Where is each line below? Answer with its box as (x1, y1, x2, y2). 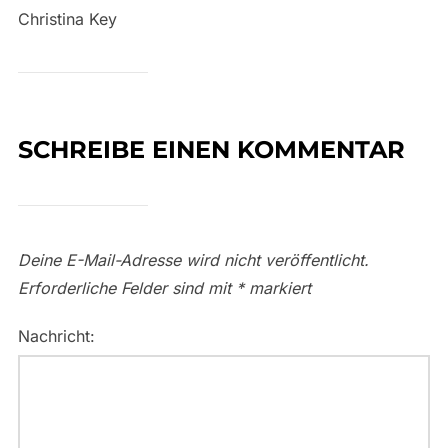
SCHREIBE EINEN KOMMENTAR (17, 134, 405, 164)
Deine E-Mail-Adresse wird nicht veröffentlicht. (17, 249, 369, 270)
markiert (243, 277, 311, 298)
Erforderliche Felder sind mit (17, 277, 236, 298)
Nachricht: (17, 325, 95, 346)
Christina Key (17, 8, 117, 29)
